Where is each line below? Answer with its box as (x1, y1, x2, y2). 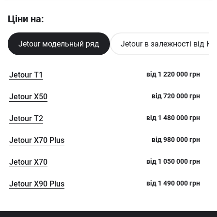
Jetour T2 (9, 114, 43, 123)
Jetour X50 (9, 92, 47, 101)
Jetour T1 (9, 70, 43, 79)
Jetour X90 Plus (9, 179, 64, 188)
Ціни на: (8, 13, 44, 25)
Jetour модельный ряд (18, 39, 99, 48)
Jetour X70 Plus (9, 136, 64, 145)
